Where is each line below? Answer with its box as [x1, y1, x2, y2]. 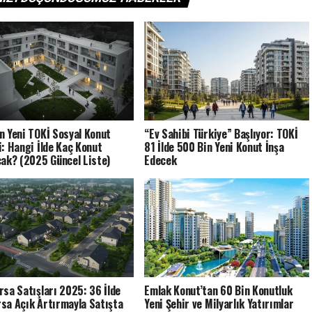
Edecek [144, 151, 177, 169]
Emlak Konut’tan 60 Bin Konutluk [144, 281, 292, 299]
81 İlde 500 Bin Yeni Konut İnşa [144, 138, 284, 155]
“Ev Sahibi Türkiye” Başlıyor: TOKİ [144, 125, 298, 142]
